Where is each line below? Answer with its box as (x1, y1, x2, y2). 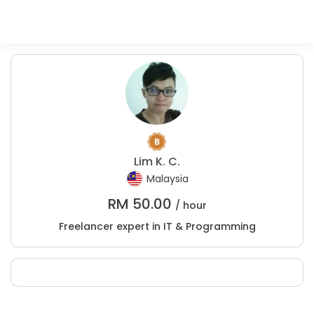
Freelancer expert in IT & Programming (58, 219, 256, 233)
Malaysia (146, 172, 189, 186)
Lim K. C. (134, 153, 180, 170)
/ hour (175, 198, 207, 212)
